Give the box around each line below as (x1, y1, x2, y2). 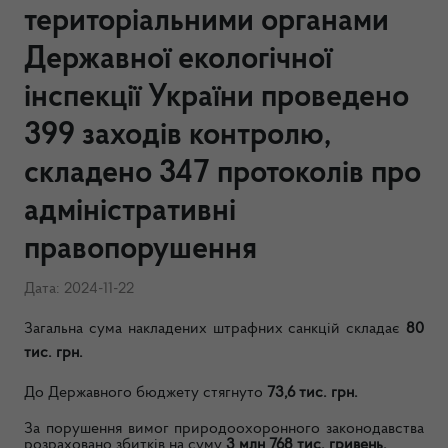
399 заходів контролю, (24, 120, 331, 152)
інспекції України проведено (24, 82, 409, 114)
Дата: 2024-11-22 (24, 281, 134, 297)
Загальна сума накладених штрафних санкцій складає (24, 321, 406, 337)
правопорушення (24, 234, 257, 266)
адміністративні (24, 196, 236, 228)
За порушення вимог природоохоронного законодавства (24, 421, 424, 437)
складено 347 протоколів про (24, 158, 421, 190)
